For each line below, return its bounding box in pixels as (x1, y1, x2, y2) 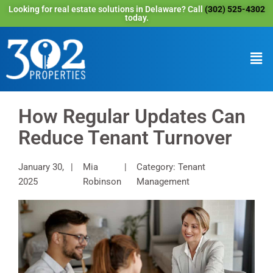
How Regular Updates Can (18, 104, 246, 128)
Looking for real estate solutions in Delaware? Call (8, 4, 205, 14)
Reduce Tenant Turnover (18, 126, 232, 149)
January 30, (18, 161, 64, 172)
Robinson (82, 175, 121, 187)
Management (136, 175, 190, 187)
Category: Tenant (136, 161, 205, 172)
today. (124, 13, 149, 23)
